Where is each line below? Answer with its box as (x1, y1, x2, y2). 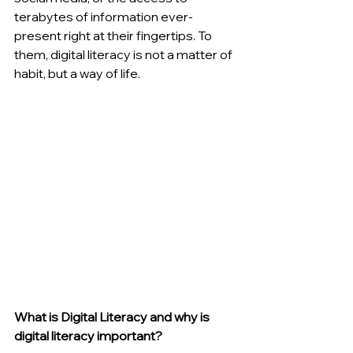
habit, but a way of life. (14, 65, 140, 81)
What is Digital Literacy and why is (14, 309, 212, 325)
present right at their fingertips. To (14, 28, 214, 43)
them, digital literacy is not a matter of (14, 46, 235, 62)
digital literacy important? (14, 328, 162, 344)
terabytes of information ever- (14, 9, 193, 24)
